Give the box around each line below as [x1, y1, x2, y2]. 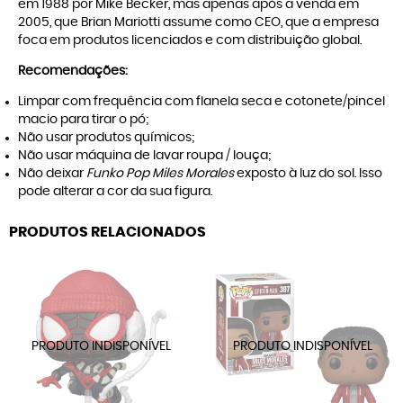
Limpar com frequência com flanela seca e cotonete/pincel [18, 95, 385, 109]
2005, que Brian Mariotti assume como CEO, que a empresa [18, 16, 379, 30]
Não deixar [18, 167, 86, 181]
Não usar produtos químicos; [18, 131, 194, 145]
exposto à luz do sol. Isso [237, 167, 382, 181]
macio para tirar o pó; [18, 113, 148, 127]
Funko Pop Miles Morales [86, 167, 234, 181]
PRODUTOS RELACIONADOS [9, 225, 206, 240]
